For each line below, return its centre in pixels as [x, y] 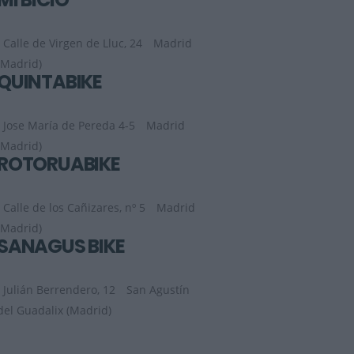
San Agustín [158, 290]
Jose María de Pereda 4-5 [69, 126]
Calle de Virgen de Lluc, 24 [73, 43]
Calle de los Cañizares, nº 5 [74, 208]
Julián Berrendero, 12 [59, 290]
